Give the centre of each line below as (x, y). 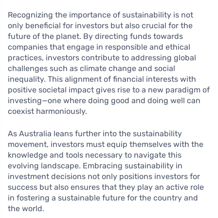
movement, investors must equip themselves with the (106, 145)
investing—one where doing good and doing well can (104, 101)
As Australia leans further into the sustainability (95, 134)
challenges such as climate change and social (91, 69)
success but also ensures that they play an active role (106, 187)
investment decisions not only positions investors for (104, 177)
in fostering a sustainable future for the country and (103, 198)
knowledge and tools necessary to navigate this (95, 155)
